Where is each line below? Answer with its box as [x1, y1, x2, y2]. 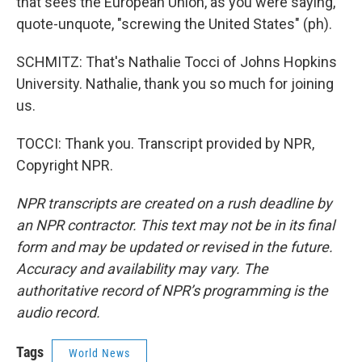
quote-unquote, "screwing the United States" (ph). [16, 15, 332, 32]
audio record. [16, 304, 100, 321]
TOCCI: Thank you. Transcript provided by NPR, [16, 135, 314, 152]
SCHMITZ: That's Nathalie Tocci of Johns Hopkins [16, 53, 337, 70]
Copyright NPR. [16, 157, 113, 174]
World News [69, 347, 130, 360]
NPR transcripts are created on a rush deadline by [16, 195, 332, 212]
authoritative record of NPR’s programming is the [16, 282, 328, 299]
